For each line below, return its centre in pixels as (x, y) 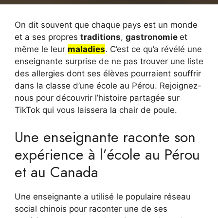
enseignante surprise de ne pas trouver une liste (109, 61)
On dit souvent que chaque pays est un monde (106, 25)
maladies (86, 49)
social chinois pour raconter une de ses (91, 209)
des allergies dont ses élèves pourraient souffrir (108, 73)
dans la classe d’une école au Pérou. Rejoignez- (108, 85)
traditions (100, 37)
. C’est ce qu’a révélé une (154, 49)
